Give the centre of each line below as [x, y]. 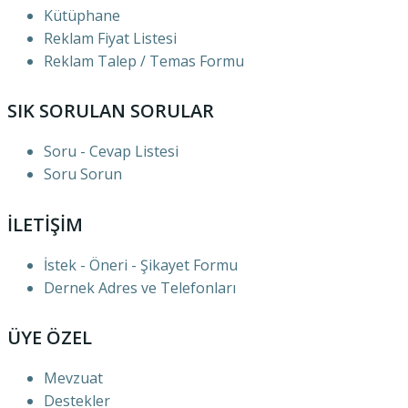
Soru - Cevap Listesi [111, 152]
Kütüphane [82, 15]
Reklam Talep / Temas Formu [144, 61]
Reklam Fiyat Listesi [110, 38]
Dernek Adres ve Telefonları [140, 287]
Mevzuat [73, 378]
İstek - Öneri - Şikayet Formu [141, 265]
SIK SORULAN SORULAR [111, 111]
